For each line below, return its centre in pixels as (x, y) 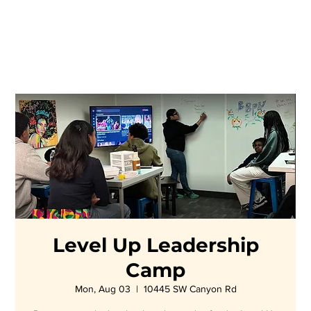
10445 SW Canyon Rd (190, 289)
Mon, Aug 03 (102, 289)
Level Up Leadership (155, 245)
